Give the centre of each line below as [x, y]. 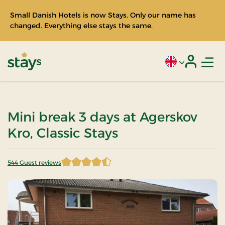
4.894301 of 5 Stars [44, 167]
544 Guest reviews [34, 162]
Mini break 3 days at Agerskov [102, 117]
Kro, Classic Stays [63, 133]
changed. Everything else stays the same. [81, 26]
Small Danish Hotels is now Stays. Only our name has [103, 15]
